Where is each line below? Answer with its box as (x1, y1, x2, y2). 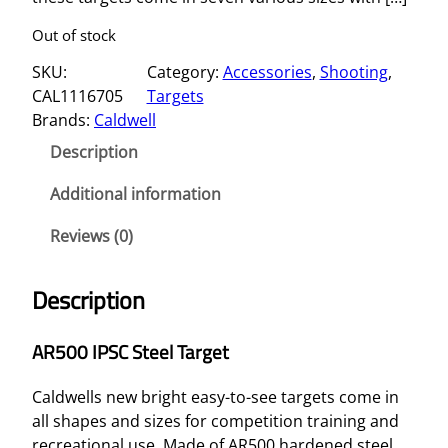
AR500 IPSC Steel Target (32, 338, 229, 367)
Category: (146, 61, 223, 84)
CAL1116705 (32, 85, 123, 108)
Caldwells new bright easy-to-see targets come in (32, 385, 399, 408)
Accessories (222, 61, 312, 84)
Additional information (50, 183, 221, 206)
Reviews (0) (50, 225, 133, 248)
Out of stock (32, 24, 116, 45)
